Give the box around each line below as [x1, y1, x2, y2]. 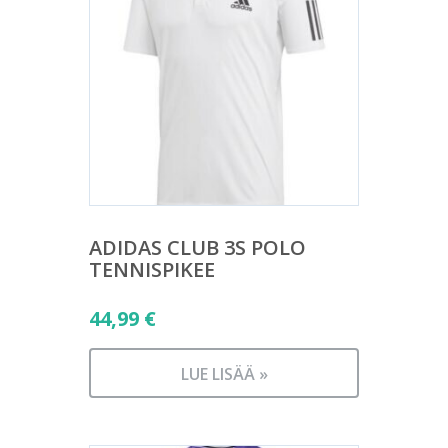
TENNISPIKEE [89, 256, 215, 283]
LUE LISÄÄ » [180, 363, 268, 385]
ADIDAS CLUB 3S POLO [89, 234, 306, 261]
